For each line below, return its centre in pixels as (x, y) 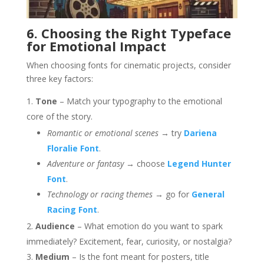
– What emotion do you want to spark (148, 226)
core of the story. (59, 116)
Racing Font (72, 209)
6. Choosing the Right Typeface (128, 33)
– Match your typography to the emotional (139, 101)
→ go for (172, 194)
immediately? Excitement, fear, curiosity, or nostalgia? (129, 241)
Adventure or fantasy (85, 163)
